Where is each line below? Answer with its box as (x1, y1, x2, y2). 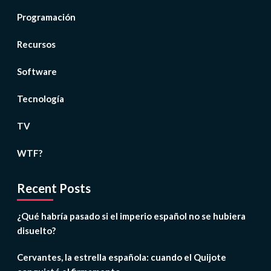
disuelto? (16, 225, 56, 237)
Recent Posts (16, 181, 91, 196)
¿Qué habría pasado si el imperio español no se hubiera (16, 211, 246, 222)
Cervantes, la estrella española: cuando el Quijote (16, 252, 226, 263)
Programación (16, 11, 76, 23)
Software (16, 66, 57, 77)
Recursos (16, 39, 56, 50)
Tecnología (16, 93, 64, 105)
